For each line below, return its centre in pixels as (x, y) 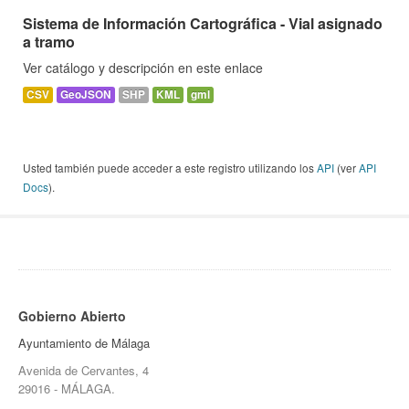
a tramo (49, 42)
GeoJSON (86, 95)
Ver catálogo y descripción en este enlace (143, 68)
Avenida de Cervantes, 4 (84, 371)
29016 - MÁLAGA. (67, 389)
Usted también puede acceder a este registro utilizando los (170, 168)
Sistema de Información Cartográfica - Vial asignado (203, 24)
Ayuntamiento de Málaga (84, 343)
